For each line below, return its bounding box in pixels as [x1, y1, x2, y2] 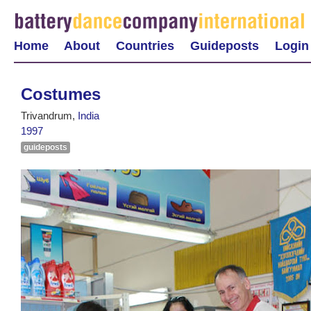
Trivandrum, [21, 110, 78, 121]
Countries [116, 38, 174, 53]
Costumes [21, 84, 101, 103]
